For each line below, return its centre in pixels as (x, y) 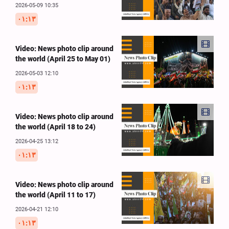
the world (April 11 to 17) (55, 195)
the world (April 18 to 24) (55, 127)
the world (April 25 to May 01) (63, 59)
